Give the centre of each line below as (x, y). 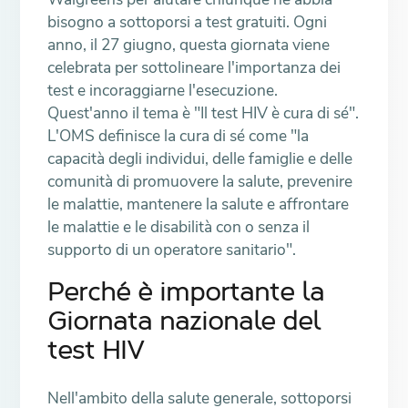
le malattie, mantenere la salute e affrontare (199, 204)
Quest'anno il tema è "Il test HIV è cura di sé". (204, 113)
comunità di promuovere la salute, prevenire (200, 181)
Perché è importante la (186, 294)
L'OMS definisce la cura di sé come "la (178, 136)
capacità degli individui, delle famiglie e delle (200, 158)
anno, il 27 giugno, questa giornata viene (189, 45)
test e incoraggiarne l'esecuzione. (163, 90)
